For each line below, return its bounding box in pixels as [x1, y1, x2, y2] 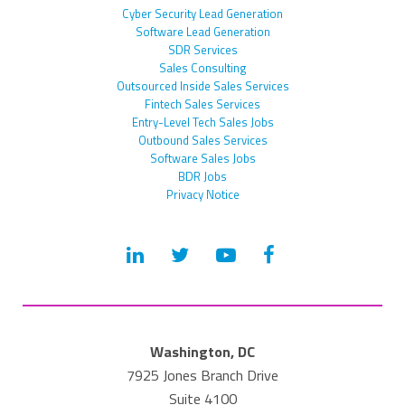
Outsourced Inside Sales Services [116, 77, 289, 96]
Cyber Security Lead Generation [122, 5, 283, 24]
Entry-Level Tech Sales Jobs [131, 113, 274, 132]
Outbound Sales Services [137, 131, 268, 150]
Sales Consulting [158, 59, 247, 78]
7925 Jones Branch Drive [127, 364, 278, 387]
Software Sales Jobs [149, 149, 256, 168]
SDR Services [167, 41, 238, 60]
